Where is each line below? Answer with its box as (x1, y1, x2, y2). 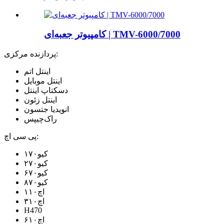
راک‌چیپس (24, 114, 57, 123)
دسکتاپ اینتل (24, 86, 68, 95)
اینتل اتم (24, 67, 50, 76)
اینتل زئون (24, 95, 57, 104)
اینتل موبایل (24, 76, 62, 85)
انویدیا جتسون (24, 105, 69, 114)
